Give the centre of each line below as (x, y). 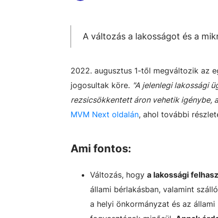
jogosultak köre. (101, 85)
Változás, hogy (118, 175)
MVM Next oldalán (105, 114)
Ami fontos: (101, 148)
